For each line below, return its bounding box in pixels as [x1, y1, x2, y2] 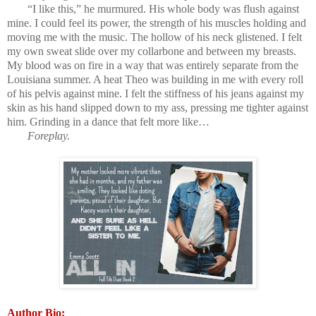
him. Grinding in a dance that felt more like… [7, 115, 209, 128]
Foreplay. [27, 129, 70, 142]
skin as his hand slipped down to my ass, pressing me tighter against [7, 101, 308, 114]
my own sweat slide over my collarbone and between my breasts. [7, 44, 296, 57]
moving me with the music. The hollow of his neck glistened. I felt [7, 30, 302, 43]
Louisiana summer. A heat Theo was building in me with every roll [7, 73, 303, 85]
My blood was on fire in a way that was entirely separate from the [7, 59, 298, 71]
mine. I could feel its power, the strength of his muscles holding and [7, 16, 306, 29]
